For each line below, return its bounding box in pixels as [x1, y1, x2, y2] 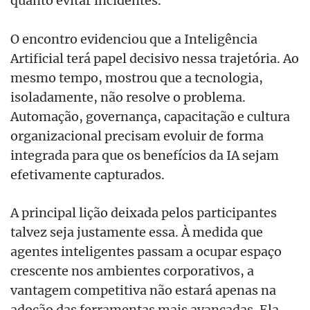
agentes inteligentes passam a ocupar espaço [10, 242, 282, 259]
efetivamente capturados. [10, 165, 165, 183]
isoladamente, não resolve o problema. [10, 88, 246, 105]
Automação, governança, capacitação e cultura [10, 107, 290, 125]
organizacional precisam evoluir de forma [10, 127, 264, 144]
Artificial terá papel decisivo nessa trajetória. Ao [10, 49, 299, 66]
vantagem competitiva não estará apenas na [10, 281, 276, 298]
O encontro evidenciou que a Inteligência [10, 30, 257, 47]
